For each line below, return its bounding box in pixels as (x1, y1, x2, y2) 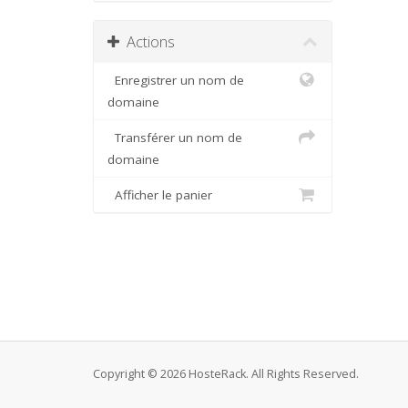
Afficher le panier (107, 187, 212, 203)
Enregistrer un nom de (107, 72, 244, 88)
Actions (119, 31, 175, 52)
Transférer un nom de (107, 129, 242, 146)
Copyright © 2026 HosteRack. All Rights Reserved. (93, 366, 359, 382)
